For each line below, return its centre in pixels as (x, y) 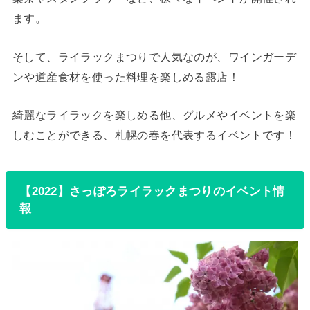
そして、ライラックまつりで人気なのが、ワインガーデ (154, 56)
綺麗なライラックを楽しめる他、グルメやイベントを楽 (154, 115)
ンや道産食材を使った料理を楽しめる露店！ (126, 76)
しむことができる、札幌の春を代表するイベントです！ (154, 135)
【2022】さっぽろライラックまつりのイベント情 (152, 191)
